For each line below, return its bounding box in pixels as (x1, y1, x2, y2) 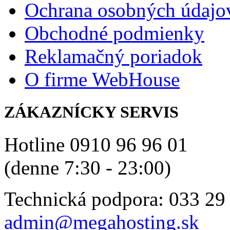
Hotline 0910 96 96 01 (4, 133, 188, 156)
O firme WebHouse (25, 68, 180, 91)
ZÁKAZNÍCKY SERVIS (4, 102, 179, 121)
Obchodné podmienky (25, 22, 204, 45)
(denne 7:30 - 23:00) (4, 156, 171, 179)
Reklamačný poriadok (25, 45, 202, 68)
